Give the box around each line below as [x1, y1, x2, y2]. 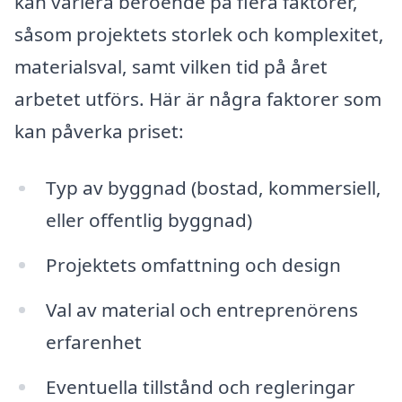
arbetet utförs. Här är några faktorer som [14, 85, 381, 111]
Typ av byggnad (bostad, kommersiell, [45, 175, 381, 201]
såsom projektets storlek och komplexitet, [14, 21, 384, 47]
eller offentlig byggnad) [45, 207, 252, 233]
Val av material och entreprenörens [45, 297, 358, 323]
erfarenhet [45, 329, 142, 355]
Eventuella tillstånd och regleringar [45, 374, 355, 400]
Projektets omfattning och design [45, 252, 341, 278]
